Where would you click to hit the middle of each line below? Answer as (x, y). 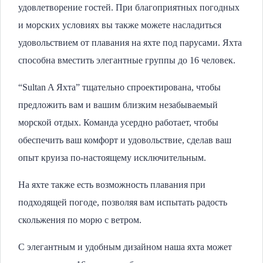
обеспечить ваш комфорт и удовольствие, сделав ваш (125, 140)
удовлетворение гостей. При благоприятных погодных (129, 7)
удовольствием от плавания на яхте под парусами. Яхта (130, 43)
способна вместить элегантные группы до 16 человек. (127, 60)
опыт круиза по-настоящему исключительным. (112, 158)
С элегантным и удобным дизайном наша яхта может (125, 247)
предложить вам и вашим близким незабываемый (118, 105)
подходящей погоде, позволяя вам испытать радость (123, 202)
